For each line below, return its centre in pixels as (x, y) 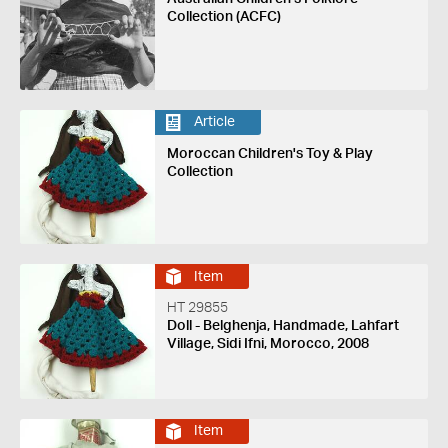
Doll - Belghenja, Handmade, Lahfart (282, 326)
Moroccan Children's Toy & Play (269, 153)
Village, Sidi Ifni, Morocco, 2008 (267, 344)
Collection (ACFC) (223, 17)
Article (214, 122)
